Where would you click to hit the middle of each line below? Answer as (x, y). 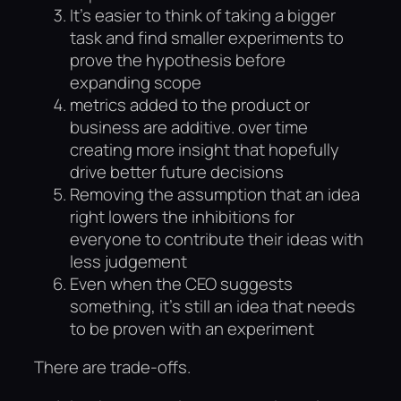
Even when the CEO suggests (181, 283)
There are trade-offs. (112, 367)
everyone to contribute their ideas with (217, 239)
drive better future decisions (177, 171)
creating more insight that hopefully (205, 149)
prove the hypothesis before (178, 60)
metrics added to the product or (190, 104)
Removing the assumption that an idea (215, 194)
